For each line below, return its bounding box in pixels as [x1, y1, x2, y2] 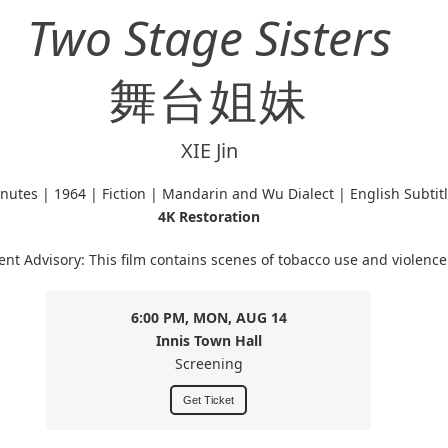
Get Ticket [183, 394, 235, 406]
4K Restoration [157, 207, 260, 226]
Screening [174, 354, 243, 373]
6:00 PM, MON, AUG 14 [130, 308, 287, 327]
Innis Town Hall [155, 331, 262, 350]
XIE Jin [180, 137, 238, 164]
